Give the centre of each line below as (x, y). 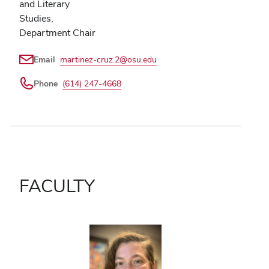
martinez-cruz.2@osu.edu (108, 59)
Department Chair (57, 32)
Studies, (36, 18)
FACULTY (57, 186)
